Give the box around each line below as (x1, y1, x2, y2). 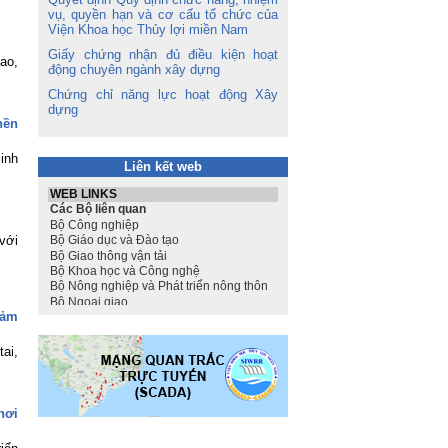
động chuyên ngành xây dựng (48, 62, 220, 77)
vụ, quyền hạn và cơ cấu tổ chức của (48, 7, 278, 22)
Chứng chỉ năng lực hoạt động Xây (48, 87, 278, 102)
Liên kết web (124, 159, 202, 174)
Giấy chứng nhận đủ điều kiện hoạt (48, 47, 278, 62)
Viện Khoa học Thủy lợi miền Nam (48, 22, 248, 37)
